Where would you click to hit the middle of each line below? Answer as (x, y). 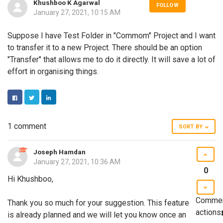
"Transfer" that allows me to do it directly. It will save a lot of (111, 59)
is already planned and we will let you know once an (97, 215)
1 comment (27, 126)
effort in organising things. (53, 71)
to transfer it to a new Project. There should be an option (105, 47)
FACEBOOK (23, 109)
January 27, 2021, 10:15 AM (77, 12)
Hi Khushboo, (30, 179)
